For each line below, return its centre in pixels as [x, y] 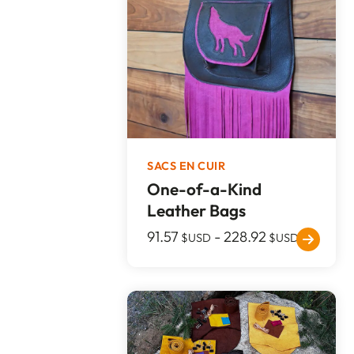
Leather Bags [197, 210]
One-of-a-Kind [205, 188]
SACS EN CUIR [186, 166]
